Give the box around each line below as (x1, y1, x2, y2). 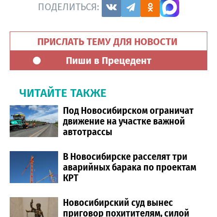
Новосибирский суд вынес (63, 196, 173, 208)
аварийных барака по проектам (63, 161, 196, 173)
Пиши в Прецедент (66, 54, 151, 66)
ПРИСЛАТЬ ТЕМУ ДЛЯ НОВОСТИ (37, 35, 180, 47)
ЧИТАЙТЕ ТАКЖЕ (19, 86, 107, 100)
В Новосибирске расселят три (63, 150, 187, 162)
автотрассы (63, 125, 112, 138)
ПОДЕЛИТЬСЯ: (38, 1, 102, 13)
